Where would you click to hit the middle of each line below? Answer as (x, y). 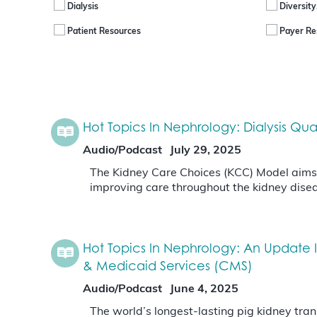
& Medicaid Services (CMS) (168, 266)
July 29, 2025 (206, 151)
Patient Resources (104, 31)
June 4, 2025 (204, 290)
